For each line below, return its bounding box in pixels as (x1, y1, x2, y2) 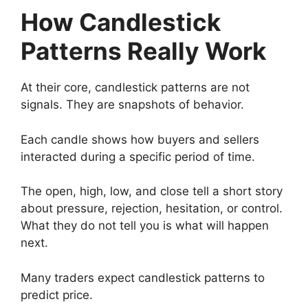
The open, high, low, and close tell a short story (21, 184, 283, 199)
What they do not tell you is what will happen (21, 219, 269, 233)
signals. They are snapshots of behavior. (21, 98, 244, 112)
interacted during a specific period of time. (21, 149, 255, 164)
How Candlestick (21, 8, 221, 37)
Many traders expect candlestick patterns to (21, 270, 265, 285)
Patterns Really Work (21, 36, 266, 66)
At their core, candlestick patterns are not (21, 80, 250, 95)
